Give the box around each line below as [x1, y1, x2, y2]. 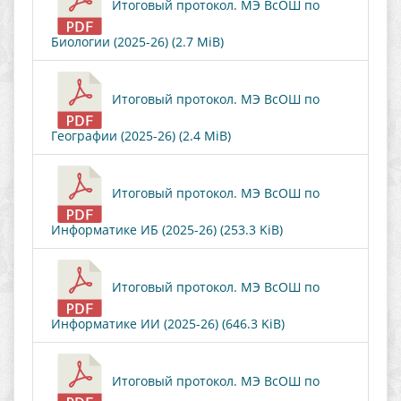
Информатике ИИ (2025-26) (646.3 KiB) [51, 315, 285, 332]
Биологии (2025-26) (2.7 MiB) [51, 33, 224, 50]
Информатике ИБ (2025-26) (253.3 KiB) [51, 221, 283, 238]
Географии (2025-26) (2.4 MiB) [51, 127, 231, 144]
